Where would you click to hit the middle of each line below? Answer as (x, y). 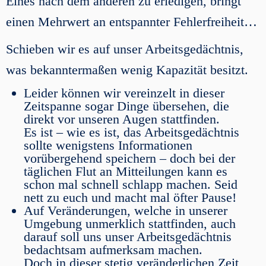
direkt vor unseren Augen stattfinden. (122, 119)
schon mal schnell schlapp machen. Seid (131, 184)
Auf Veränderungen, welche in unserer (126, 210)
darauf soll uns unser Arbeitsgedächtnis (128, 237)
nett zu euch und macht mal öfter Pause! (130, 197)
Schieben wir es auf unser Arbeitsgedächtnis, (125, 49)
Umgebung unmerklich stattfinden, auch (130, 224)
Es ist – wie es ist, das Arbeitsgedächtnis (132, 132)
